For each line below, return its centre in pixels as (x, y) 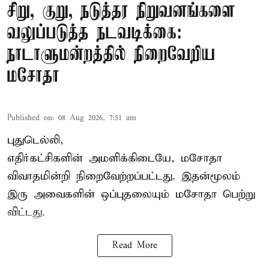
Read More (134, 246)
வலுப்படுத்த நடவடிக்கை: (95, 34)
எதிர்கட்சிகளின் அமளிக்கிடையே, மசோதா (115, 159)
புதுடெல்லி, (35, 141)
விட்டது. (26, 213)
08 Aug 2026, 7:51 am (97, 118)
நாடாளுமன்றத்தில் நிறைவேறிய (111, 55)
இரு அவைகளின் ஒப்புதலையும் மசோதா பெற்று (131, 195)
